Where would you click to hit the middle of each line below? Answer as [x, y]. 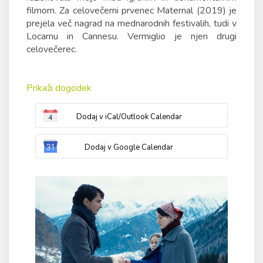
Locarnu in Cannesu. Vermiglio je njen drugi [131, 36]
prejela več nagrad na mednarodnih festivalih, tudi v [131, 23]
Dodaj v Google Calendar [129, 147]
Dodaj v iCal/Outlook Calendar [129, 117]
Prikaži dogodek [59, 88]
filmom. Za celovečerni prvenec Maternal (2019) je [131, 11]
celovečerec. [52, 49]
